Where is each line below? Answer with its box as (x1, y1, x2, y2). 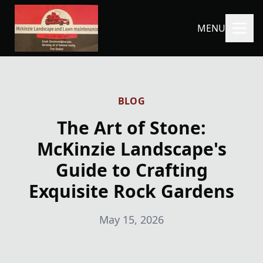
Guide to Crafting (55, 158, 208, 182)
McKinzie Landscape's (36, 137, 227, 161)
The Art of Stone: (57, 116, 206, 140)
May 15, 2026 (99, 213, 164, 227)
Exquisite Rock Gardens (29, 179, 234, 203)
